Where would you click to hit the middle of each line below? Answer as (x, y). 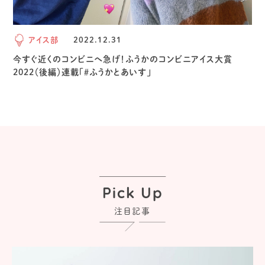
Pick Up (132, 194)
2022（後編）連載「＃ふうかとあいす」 (83, 72)
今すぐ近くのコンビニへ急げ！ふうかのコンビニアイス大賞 (123, 59)
